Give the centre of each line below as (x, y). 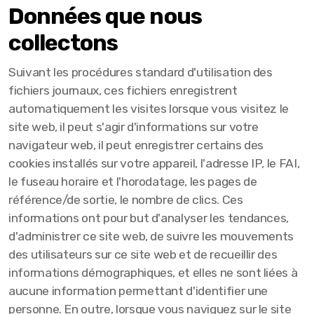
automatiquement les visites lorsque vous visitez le (149, 109)
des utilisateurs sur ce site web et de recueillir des (143, 254)
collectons (63, 43)
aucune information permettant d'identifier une (138, 291)
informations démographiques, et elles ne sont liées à (153, 273)
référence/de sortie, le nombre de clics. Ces (126, 200)
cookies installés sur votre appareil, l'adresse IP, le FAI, (154, 163)
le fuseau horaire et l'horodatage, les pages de (133, 182)
